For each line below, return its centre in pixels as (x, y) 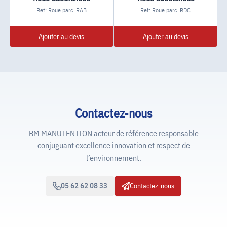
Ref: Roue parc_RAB (61, 10)
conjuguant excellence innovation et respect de (113, 145)
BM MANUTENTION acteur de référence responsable (113, 133)
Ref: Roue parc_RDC (166, 10)
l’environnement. (113, 158)
